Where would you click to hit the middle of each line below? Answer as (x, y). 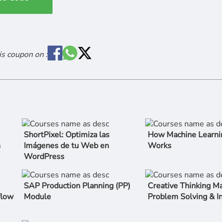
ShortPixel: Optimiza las (67, 135)
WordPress (44, 157)
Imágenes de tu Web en (67, 146)
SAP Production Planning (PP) (77, 186)
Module (38, 196)
